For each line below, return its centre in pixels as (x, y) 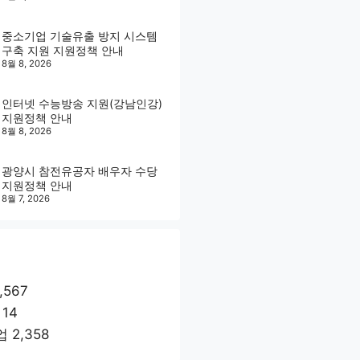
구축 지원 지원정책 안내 (63, 50)
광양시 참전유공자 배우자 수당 (80, 170)
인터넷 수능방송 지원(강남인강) (82, 103)
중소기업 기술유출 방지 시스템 (80, 35)
